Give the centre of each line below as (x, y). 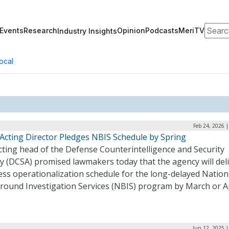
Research (40, 30)
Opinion (131, 30)
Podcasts (162, 30)
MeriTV (191, 30)
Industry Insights (87, 31)
